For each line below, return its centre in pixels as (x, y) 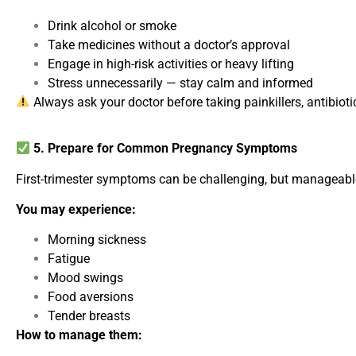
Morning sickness (97, 240)
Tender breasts (89, 316)
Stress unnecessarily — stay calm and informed (180, 83)
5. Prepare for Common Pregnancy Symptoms (164, 149)
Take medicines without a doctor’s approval (169, 44)
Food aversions (91, 297)
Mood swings (85, 278)
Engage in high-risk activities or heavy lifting (171, 64)
